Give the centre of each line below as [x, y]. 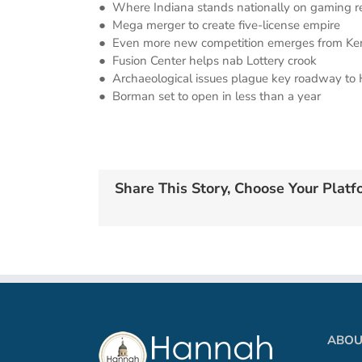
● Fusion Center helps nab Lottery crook [208, 61]
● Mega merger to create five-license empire [219, 25]
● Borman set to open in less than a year [210, 96]
